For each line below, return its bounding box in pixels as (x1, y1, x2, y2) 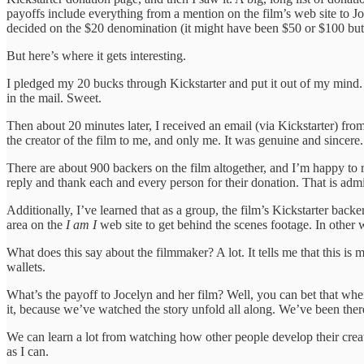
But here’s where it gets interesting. (6, 48, 186, 63)
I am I (63, 217, 97, 232)
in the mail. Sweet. (6, 90, 102, 105)
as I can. (6, 344, 49, 358)
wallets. (6, 259, 45, 274)
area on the (6, 217, 63, 232)
